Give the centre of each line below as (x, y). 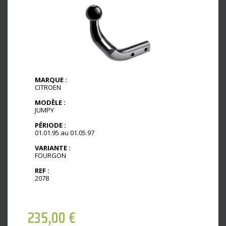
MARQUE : (51, 80)
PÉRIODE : (50, 125)
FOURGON (50, 155)
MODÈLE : (50, 102)
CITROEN (48, 88)
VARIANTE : (53, 148)
